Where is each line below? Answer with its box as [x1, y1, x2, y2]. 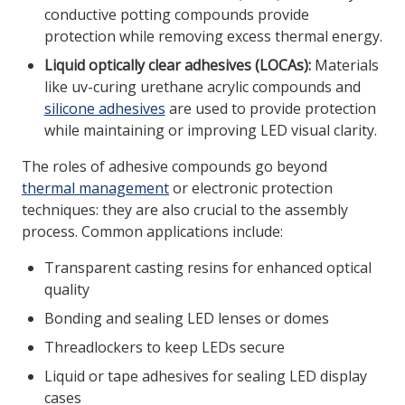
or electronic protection [169, 178, 333, 199]
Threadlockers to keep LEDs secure [43, 337, 285, 358]
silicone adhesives [43, 99, 165, 119]
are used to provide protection [165, 99, 376, 119]
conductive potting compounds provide [43, 5, 309, 25]
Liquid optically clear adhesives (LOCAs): [43, 55, 311, 76]
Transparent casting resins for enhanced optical [43, 258, 372, 278]
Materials [310, 55, 379, 76]
